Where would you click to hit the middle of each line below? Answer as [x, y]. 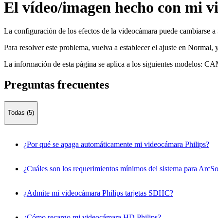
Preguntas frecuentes [56, 85]
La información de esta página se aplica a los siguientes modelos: [103, 64]
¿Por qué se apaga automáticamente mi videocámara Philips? [116, 144]
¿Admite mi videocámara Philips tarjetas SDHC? [98, 193]
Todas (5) [21, 113]
